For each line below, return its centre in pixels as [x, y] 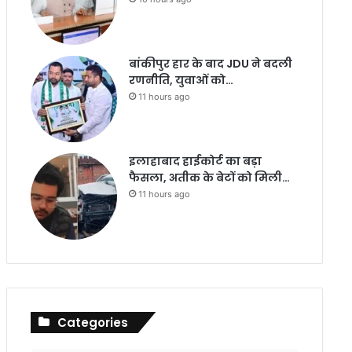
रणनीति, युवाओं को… [181, 80]
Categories [92, 323]
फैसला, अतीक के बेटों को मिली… [209, 178]
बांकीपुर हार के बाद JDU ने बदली [210, 64]
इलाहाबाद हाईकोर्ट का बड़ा [195, 161]
